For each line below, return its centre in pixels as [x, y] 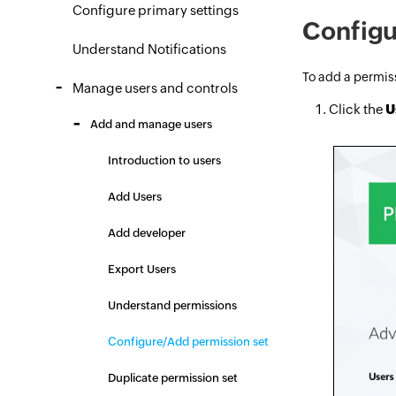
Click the [357, 109]
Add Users [135, 197]
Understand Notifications [149, 49]
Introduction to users [164, 160]
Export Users [142, 269]
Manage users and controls [155, 88]
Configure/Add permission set [188, 342]
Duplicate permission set [173, 378]
